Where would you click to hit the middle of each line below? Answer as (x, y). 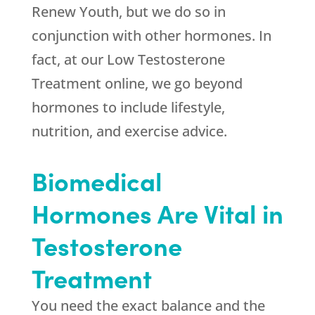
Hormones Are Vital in (157, 213)
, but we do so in (172, 12)
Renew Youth (75, 12)
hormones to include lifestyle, (128, 108)
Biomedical (96, 181)
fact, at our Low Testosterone (128, 60)
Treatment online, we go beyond (137, 84)
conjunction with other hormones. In (151, 36)
